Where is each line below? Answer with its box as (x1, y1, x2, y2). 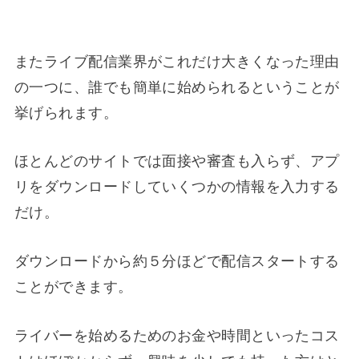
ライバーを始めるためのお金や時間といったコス (14, 327, 340, 344)
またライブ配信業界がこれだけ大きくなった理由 (14, 53, 340, 70)
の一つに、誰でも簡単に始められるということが (14, 79, 340, 95)
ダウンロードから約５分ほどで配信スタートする (14, 253, 340, 270)
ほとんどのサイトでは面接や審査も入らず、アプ (14, 153, 340, 170)
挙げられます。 (14, 104, 119, 121)
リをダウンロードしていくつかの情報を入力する (14, 179, 340, 196)
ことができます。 (14, 279, 133, 296)
